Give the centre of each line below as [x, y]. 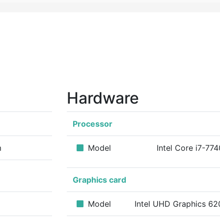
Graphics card [100, 180]
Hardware [103, 98]
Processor [93, 124]
